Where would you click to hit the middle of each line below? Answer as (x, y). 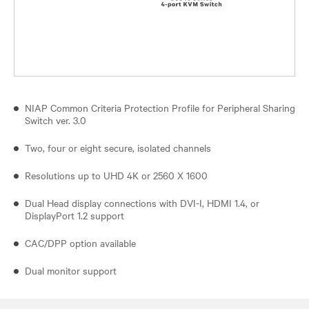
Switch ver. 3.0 (56, 120)
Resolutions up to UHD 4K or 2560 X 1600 (119, 175)
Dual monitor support (73, 270)
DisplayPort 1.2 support (74, 215)
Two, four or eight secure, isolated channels (118, 147)
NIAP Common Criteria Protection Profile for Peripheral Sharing (160, 107)
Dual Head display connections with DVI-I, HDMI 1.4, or (142, 202)
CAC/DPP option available (80, 242)
